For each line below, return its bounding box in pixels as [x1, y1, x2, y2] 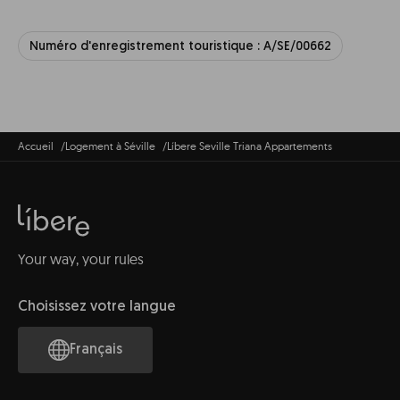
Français [70, 342, 122, 357]
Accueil [18, 138, 54, 153]
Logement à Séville [65, 138, 155, 153]
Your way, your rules [18, 249, 144, 268]
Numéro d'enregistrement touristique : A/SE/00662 [29, 39, 331, 54]
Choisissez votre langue [18, 299, 176, 314]
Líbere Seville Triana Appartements [167, 138, 332, 153]
